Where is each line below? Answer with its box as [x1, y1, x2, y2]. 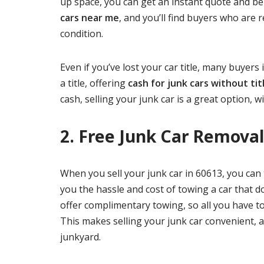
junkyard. [60, 230, 101, 243]
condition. [60, 27, 103, 40]
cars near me [60, 11, 119, 24]
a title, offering [60, 77, 128, 90]
